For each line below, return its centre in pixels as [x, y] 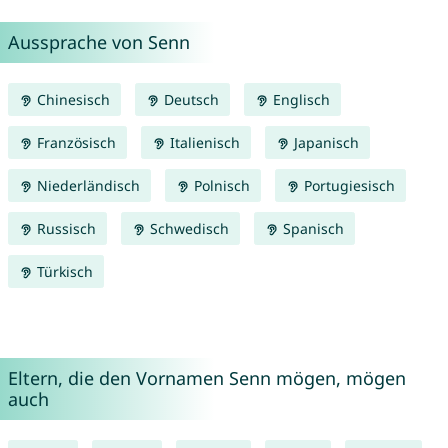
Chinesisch [71, 100]
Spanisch [311, 229]
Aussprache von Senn [98, 42]
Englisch [299, 100]
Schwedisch [187, 229]
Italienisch [202, 143]
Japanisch [324, 143]
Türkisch [62, 272]
